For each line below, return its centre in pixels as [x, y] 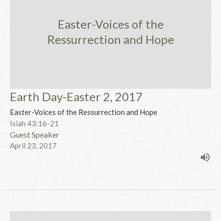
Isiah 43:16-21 [34, 123]
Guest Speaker [35, 134]
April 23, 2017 [33, 145]
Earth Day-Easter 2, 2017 [76, 96]
